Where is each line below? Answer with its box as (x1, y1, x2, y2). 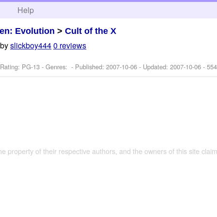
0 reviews (53, 40, 87, 51)
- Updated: (137, 62, 170, 72)
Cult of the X (65, 26, 117, 36)
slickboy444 (10, 40, 52, 51)
